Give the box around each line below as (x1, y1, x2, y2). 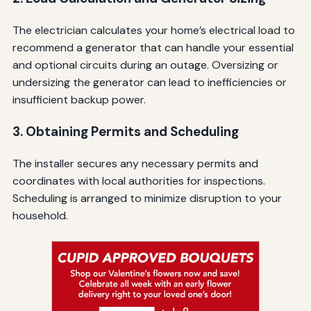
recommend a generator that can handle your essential (12, 40, 294, 56)
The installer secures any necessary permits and (12, 155, 258, 171)
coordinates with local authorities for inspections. (12, 173, 265, 188)
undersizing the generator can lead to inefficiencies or (12, 75, 287, 90)
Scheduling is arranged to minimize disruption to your (12, 190, 282, 205)
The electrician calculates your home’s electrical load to (12, 23, 295, 38)
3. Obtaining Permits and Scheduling (12, 122, 239, 140)
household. (12, 208, 68, 223)
